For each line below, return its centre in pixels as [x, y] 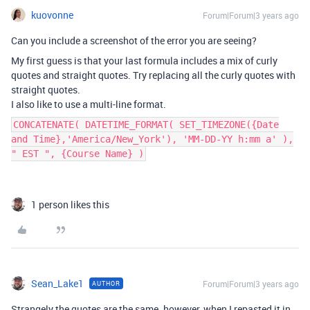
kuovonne [52, 15]
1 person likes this [70, 204]
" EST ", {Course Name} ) [77, 154]
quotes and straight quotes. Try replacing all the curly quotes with [153, 75]
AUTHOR [106, 283]
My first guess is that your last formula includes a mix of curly [144, 61]
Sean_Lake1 [57, 283]
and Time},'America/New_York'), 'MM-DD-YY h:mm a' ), [152, 139]
